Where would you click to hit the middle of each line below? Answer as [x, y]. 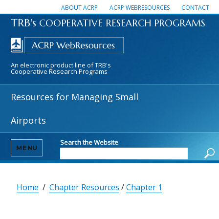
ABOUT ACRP [79, 8]
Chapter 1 [144, 187]
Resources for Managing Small [75, 97]
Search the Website [89, 142]
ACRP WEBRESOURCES [140, 8]
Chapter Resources [85, 187]
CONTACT [195, 8]
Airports [29, 120]
